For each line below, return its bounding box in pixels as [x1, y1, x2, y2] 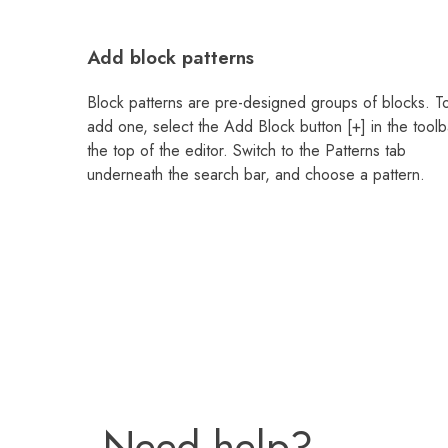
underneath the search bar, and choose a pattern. [87, 163, 425, 187]
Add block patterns [87, 44, 254, 72]
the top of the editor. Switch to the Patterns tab [87, 139, 406, 163]
